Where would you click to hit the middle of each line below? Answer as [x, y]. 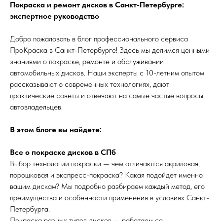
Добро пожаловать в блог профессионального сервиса [99, 38]
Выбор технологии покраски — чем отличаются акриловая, [105, 163]
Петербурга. [30, 209]
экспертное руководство [55, 16]
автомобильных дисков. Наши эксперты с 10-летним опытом [107, 73]
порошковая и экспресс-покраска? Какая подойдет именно [106, 175]
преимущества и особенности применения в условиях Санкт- [110, 197]
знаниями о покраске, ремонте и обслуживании [87, 61]
